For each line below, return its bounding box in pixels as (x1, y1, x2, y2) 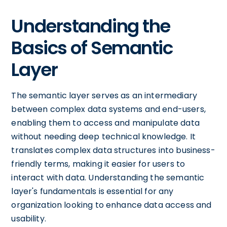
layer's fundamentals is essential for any (11, 185, 174, 197)
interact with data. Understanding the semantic (11, 171, 205, 183)
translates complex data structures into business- (11, 144, 215, 156)
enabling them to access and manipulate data (11, 117, 200, 129)
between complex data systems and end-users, (11, 103, 206, 115)
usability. (11, 212, 46, 224)
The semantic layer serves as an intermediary (11, 89, 197, 101)
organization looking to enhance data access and (11, 199, 212, 211)
